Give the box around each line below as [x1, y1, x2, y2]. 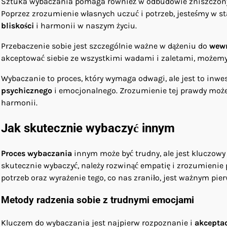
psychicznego [1, 85, 52, 95]
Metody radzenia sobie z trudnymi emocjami [1, 195, 194, 206]
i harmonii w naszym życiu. [34, 20, 137, 30]
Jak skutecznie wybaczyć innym [1, 121, 175, 135]
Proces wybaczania [1, 148, 72, 158]
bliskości [1, 20, 34, 30]
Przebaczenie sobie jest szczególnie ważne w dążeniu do [1, 41, 209, 51]
